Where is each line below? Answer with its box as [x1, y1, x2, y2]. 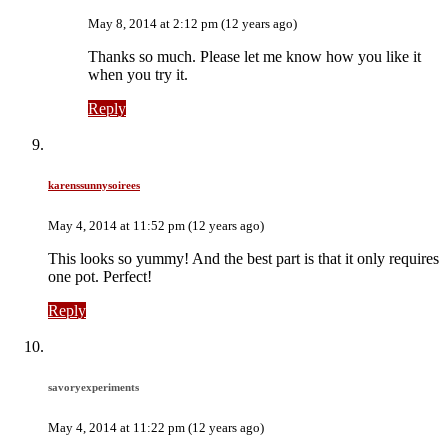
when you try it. [88, 66, 188, 84]
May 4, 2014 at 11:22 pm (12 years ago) [48, 419, 264, 435]
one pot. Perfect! [48, 267, 152, 285]
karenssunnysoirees [48, 179, 140, 191]
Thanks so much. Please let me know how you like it [88, 48, 421, 66]
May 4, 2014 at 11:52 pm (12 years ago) [48, 217, 264, 233]
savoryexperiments [48, 380, 139, 393]
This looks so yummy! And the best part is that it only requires [48, 249, 439, 267]
